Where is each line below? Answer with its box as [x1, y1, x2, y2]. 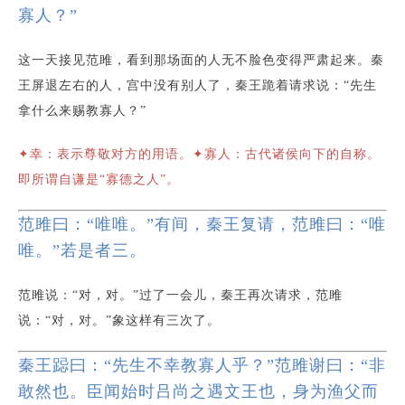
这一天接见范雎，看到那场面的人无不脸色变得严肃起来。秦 [18, 53, 384, 67]
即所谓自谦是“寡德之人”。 [18, 173, 180, 186]
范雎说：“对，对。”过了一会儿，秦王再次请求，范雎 [18, 288, 343, 302]
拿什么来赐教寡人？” [18, 104, 146, 118]
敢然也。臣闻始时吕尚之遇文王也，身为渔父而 [18, 382, 379, 400]
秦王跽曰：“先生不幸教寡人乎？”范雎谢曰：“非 [18, 356, 386, 374]
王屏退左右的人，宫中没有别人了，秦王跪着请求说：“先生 [18, 79, 377, 92]
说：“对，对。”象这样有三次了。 [18, 314, 221, 327]
